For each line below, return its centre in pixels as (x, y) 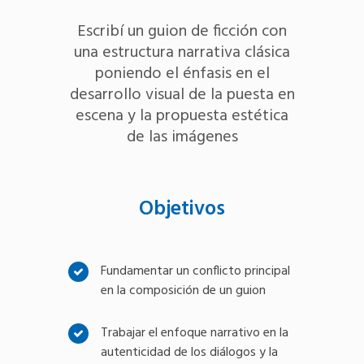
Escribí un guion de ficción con (182, 31)
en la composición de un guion (183, 290)
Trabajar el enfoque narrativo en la (195, 333)
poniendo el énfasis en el (182, 74)
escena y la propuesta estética (182, 116)
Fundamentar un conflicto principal (195, 271)
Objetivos (182, 209)
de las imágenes (182, 137)
